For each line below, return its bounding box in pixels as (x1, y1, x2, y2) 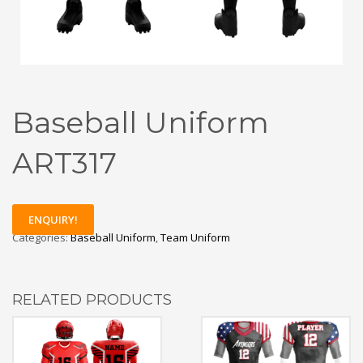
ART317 (12, 145, 117, 181)
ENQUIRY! (28, 212, 78, 228)
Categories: (12, 230, 70, 246)
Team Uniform (160, 230, 230, 246)
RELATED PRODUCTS (12, 291, 172, 310)
